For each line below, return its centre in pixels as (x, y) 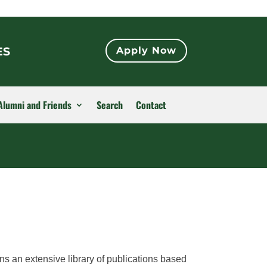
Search (110, 105)
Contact (151, 105)
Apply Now (146, 51)
